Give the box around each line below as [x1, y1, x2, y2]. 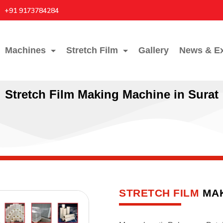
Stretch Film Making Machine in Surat [4, 88, 219, 101]
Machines [4, 45, 46, 55]
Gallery [138, 45, 169, 55]
